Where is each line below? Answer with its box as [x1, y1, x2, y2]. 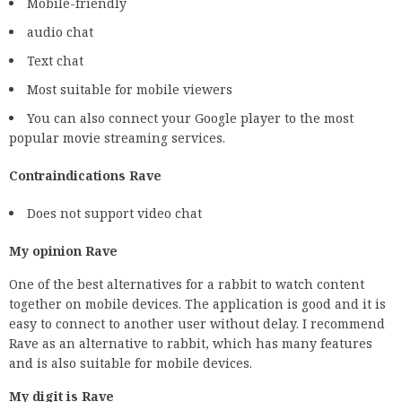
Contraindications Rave [9, 166, 162, 184]
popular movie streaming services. [9, 128, 225, 146]
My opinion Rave [9, 241, 118, 259]
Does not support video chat [27, 204, 202, 222]
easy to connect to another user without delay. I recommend [9, 314, 385, 332]
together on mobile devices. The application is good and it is [9, 294, 386, 312]
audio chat [27, 22, 93, 40]
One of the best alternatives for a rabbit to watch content [9, 275, 364, 293]
